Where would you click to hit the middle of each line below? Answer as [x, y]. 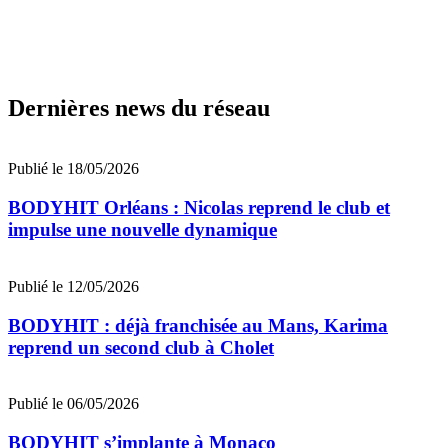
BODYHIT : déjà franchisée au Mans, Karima [198, 325]
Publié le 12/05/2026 [73, 286]
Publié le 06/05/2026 [73, 404]
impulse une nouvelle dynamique [142, 230]
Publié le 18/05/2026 [73, 169]
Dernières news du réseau [139, 108]
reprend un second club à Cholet [141, 347]
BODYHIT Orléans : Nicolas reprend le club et [199, 208]
